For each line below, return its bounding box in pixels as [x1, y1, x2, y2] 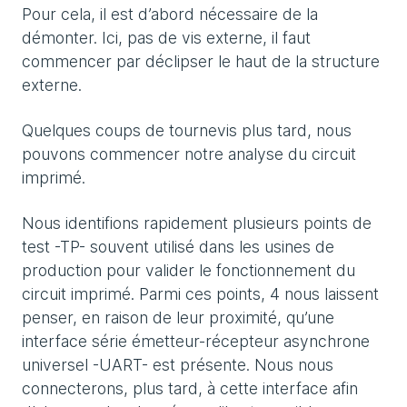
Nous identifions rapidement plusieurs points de [22, 213, 372, 233]
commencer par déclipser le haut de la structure [22, 52, 380, 72]
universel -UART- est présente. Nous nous [22, 355, 333, 375]
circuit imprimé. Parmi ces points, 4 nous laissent [22, 284, 379, 304]
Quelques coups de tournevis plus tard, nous [22, 121, 352, 141]
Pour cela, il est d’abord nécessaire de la [22, 5, 318, 25]
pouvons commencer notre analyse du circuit [22, 144, 356, 164]
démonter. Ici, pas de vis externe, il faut [22, 28, 311, 48]
